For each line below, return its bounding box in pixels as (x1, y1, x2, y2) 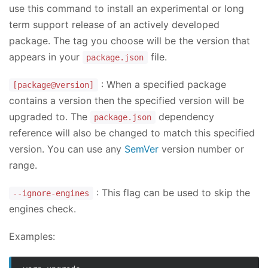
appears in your (9, 50, 83, 63)
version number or (159, 142, 244, 155)
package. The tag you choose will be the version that (9, 34, 250, 47)
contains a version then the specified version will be (9, 94, 244, 106)
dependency (155, 110, 214, 123)
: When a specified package (98, 78, 226, 90)
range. (9, 159, 37, 171)
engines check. (9, 203, 76, 215)
